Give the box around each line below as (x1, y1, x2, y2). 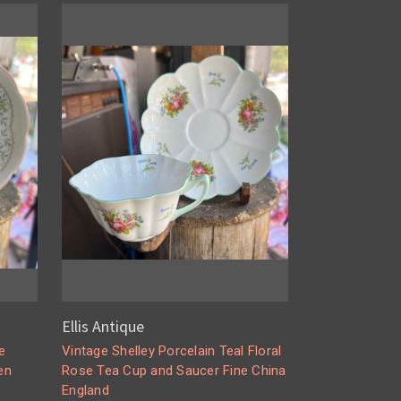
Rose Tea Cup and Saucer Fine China (62, 363, 286, 380)
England (62, 382, 109, 399)
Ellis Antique (62, 316, 145, 337)
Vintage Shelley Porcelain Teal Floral (62, 343, 282, 360)
